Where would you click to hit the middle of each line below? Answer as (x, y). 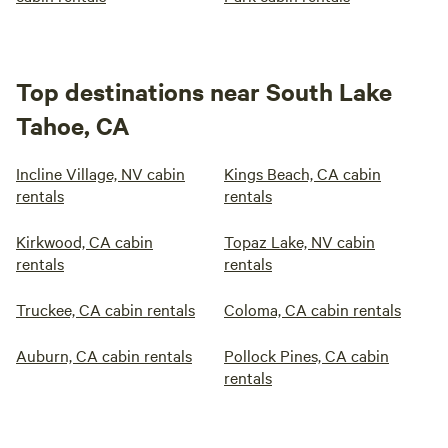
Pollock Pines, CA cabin (306, 355)
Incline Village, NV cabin (100, 173)
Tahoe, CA (73, 125)
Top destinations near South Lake (204, 91)
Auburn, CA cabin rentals (104, 355)
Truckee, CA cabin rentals (105, 309)
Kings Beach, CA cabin (302, 173)
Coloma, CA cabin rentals (312, 309)
